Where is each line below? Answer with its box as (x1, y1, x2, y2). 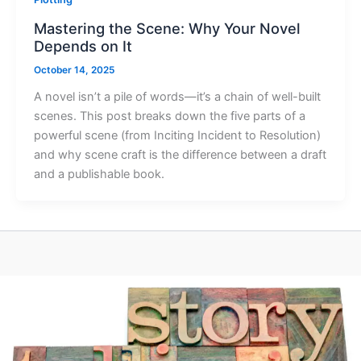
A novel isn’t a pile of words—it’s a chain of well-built (33, 89, 321, 104)
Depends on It (33, 36, 132, 55)
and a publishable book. (33, 166, 164, 181)
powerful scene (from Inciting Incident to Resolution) (33, 127, 321, 143)
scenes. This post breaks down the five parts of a (33, 108, 305, 123)
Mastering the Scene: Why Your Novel (33, 19, 301, 37)
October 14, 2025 (33, 64, 114, 76)
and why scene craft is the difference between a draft (33, 147, 326, 162)
